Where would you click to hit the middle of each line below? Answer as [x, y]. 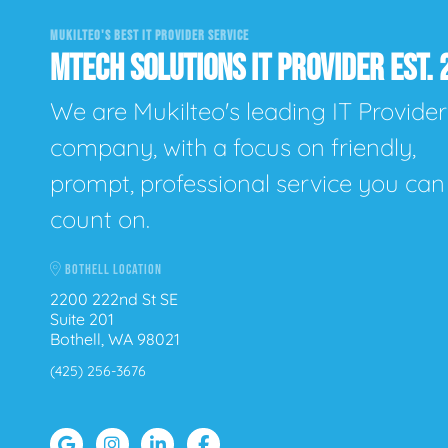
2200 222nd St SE [114, 299]
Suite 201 [82, 319]
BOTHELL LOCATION [112, 269]
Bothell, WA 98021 [115, 339]
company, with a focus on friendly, [233, 146]
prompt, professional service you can [247, 182]
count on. [100, 218]
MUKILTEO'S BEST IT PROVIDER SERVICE [149, 36]
